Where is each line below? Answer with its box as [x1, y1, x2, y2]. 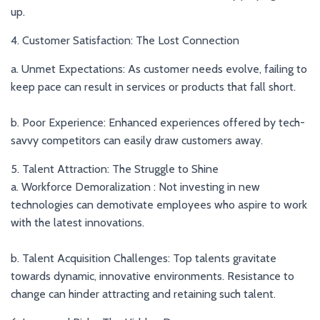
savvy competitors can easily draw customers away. [11, 134, 263, 147]
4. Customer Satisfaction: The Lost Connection [11, 34, 239, 47]
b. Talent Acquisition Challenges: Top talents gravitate [11, 251, 276, 265]
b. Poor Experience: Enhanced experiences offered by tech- [11, 116, 305, 129]
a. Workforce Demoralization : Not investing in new [11, 180, 260, 194]
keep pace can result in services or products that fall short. [11, 80, 296, 94]
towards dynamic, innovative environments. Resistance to [11, 269, 294, 283]
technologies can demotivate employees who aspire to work [11, 198, 307, 211]
